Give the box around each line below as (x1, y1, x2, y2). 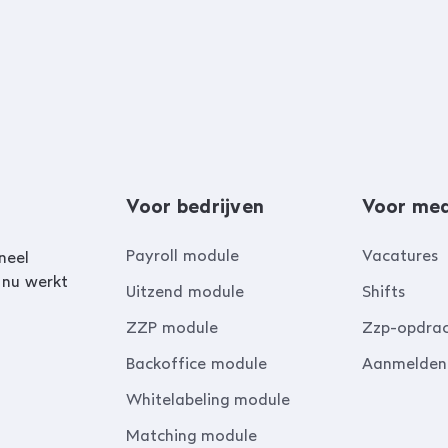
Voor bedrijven (126, 195, 265, 218)
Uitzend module (126, 282, 245, 301)
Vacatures (361, 246, 438, 265)
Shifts (361, 282, 405, 301)
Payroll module (126, 246, 240, 265)
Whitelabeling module (126, 390, 291, 409)
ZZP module (126, 318, 219, 337)
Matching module (126, 426, 258, 445)
